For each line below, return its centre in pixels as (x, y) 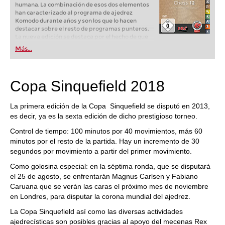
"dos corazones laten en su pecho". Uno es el (75, 45)
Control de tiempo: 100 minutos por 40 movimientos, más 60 (106, 131)
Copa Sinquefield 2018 (87, 86)
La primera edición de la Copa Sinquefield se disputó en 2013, (110, 106)
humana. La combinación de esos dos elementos (82, 5)
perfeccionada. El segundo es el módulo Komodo (82, 61)
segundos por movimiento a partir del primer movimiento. (101, 151)
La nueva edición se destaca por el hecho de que (82, 37)
